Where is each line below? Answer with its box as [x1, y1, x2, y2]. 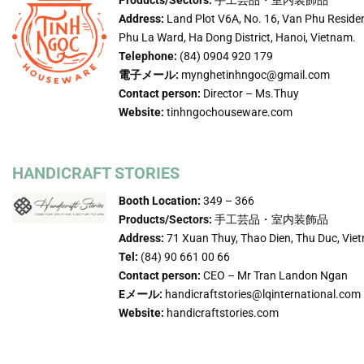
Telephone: [119, 49, 178, 63]
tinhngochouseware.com [164, 105, 293, 119]
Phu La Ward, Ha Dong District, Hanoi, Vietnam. [119, 30, 357, 44]
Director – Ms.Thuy [201, 86, 300, 100]
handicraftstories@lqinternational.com [162, 287, 362, 301]
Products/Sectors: [119, 212, 213, 226]
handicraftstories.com [164, 305, 279, 319]
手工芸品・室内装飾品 [212, 212, 329, 226]
